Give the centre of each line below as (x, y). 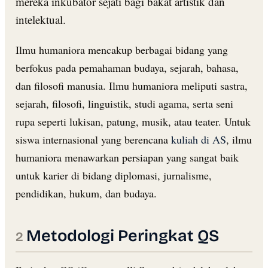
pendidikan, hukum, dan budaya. (86, 193)
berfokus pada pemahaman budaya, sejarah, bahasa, (127, 67)
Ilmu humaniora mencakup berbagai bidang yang (122, 49)
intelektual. (41, 19)
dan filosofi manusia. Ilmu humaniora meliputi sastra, (132, 85)
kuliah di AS (199, 139)
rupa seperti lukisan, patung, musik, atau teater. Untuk (133, 121)
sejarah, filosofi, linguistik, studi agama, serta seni (124, 103)
